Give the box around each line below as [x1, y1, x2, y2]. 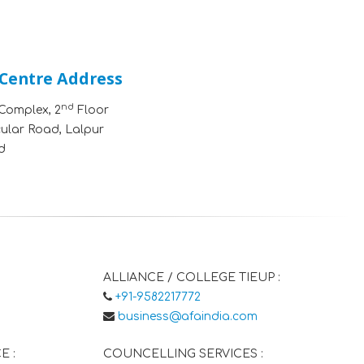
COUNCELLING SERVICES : [103, 348, 263, 360]
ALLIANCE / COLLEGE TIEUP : [103, 271, 280, 284]
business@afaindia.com [118, 310, 258, 323]
